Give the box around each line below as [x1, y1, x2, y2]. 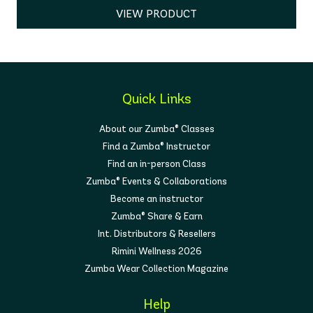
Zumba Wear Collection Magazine [85, 262, 228, 275]
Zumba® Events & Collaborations [86, 175, 227, 187]
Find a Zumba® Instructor [103, 140, 210, 152]
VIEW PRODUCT [116, 6, 197, 20]
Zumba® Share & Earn [110, 210, 203, 222]
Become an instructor [110, 192, 203, 205]
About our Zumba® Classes [99, 122, 214, 135]
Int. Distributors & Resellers [97, 227, 216, 240]
